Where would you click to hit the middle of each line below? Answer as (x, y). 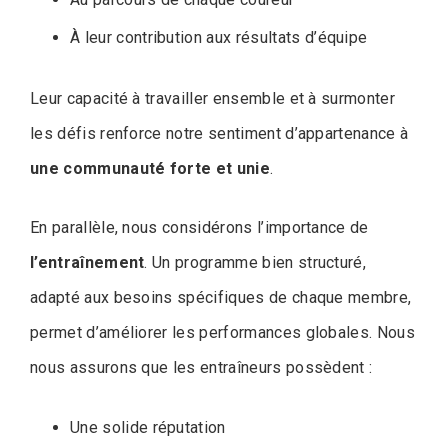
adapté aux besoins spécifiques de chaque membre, (221, 297)
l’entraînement (87, 262)
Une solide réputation (148, 427)
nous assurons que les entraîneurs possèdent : (201, 367)
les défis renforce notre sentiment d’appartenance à (219, 133)
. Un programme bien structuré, (255, 262)
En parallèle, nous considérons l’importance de (199, 227)
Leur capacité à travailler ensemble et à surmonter (213, 98)
